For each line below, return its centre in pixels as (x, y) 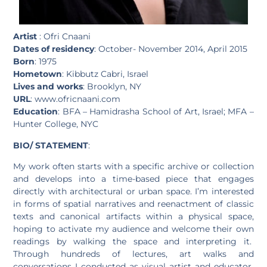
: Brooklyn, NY (112, 87)
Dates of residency (54, 49)
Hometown (38, 74)
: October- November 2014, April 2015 (171, 49)
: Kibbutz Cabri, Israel (105, 74)
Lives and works (48, 87)
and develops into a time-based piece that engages (133, 178)
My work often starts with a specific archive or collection (133, 166)
